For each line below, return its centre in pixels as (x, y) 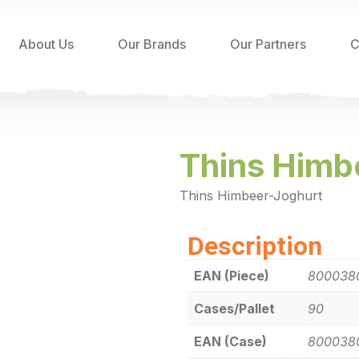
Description (255, 246)
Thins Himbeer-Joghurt (251, 196)
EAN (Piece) (232, 276)
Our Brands (152, 44)
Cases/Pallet (234, 309)
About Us (46, 44)
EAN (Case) (230, 342)
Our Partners (268, 44)
